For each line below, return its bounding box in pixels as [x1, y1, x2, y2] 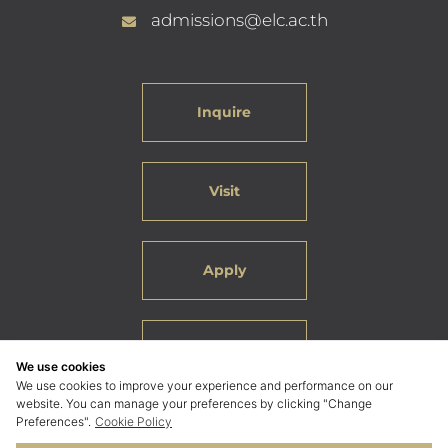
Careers [196, 340, 252, 359]
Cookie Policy [95, 414, 172, 429]
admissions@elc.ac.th [150, 10, 328, 31]
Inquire [197, 103, 251, 122]
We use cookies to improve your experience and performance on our [16, 378, 393, 393]
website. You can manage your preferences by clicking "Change [16, 396, 372, 411]
